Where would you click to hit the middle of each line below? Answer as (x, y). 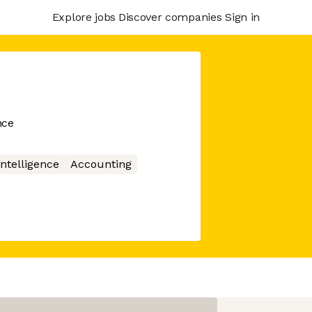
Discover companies (170, 17)
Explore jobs (84, 17)
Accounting (101, 164)
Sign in (242, 17)
